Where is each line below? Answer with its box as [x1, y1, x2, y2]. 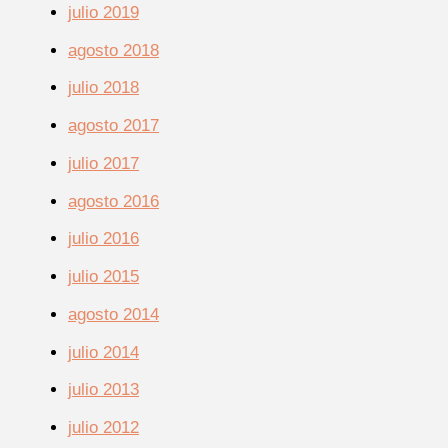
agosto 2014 [68, 304, 159, 324]
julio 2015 [68, 267, 139, 287]
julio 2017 [68, 153, 139, 173]
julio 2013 [68, 380, 139, 400]
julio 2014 [68, 342, 139, 362]
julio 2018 [68, 78, 139, 98]
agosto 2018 [68, 40, 159, 60]
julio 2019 [68, 2, 139, 22]
